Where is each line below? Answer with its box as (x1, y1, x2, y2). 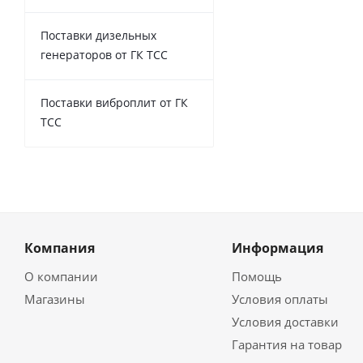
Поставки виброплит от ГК (41, 95, 188, 110)
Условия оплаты (231, 291, 328, 307)
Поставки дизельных (41, 28, 156, 43)
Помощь (231, 268, 282, 284)
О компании (24, 268, 98, 284)
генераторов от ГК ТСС (41, 47, 168, 62)
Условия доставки (231, 314, 339, 330)
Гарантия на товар (231, 336, 342, 352)
